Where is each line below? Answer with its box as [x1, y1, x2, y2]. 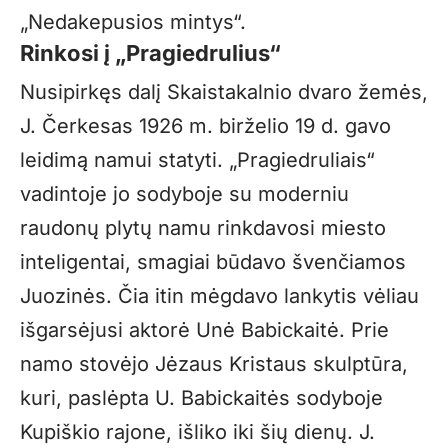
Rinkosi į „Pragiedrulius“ [20, 39, 281, 66]
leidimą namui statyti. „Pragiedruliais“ [20, 148, 375, 173]
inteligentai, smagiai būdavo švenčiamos [20, 250, 406, 275]
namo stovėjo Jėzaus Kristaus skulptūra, [20, 352, 408, 377]
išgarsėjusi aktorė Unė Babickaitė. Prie [20, 318, 389, 343]
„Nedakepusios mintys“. [20, 9, 246, 34]
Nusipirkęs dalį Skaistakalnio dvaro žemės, [20, 80, 428, 105]
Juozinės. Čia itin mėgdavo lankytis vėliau [20, 284, 419, 309]
